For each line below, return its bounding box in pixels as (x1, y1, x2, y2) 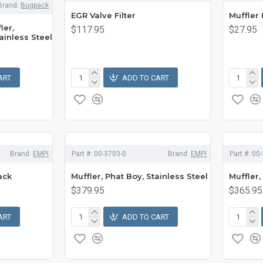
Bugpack (21, 1, 49, 9)
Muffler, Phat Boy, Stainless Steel (71, 171, 208, 181)
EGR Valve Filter (71, 11, 136, 20)
